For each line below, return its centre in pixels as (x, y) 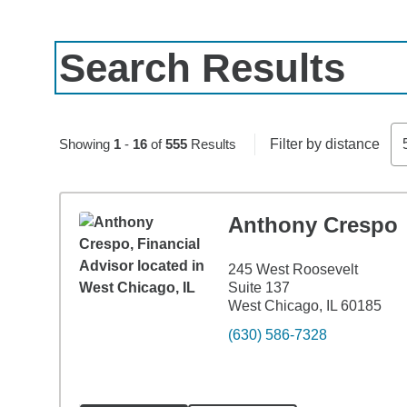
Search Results (202, 68)
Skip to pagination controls (144, 122)
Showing (86, 144)
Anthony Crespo (313, 225)
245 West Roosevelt (293, 269)
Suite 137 (258, 288)
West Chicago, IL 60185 (304, 306)
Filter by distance (324, 144)
